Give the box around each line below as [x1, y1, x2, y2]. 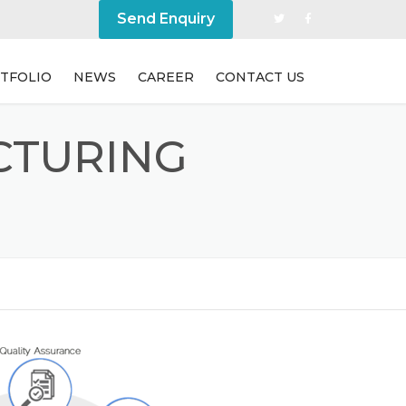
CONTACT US [216, 69, 304, 85]
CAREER [138, 69, 194, 85]
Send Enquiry [117, 10, 215, 27]
